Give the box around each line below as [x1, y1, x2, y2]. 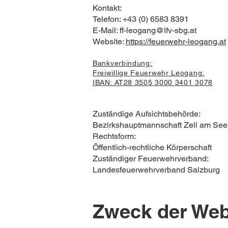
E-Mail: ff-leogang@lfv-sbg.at [93, 25, 196, 35]
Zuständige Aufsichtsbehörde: [93, 109, 201, 119]
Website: [93, 37, 126, 46]
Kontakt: [93, 3, 122, 13]
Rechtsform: [93, 131, 136, 141]
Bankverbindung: [93, 59, 153, 67]
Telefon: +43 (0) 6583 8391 [93, 14, 189, 24]
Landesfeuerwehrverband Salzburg [93, 165, 220, 175]
